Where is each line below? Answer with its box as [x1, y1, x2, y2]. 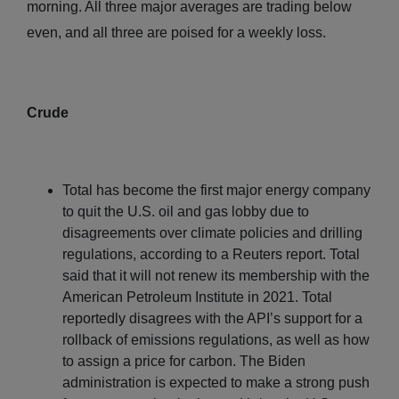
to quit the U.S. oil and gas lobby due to [62, 203, 309, 219]
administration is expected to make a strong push [62, 374, 370, 390]
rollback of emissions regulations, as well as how [62, 331, 370, 347]
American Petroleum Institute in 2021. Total [62, 289, 332, 305]
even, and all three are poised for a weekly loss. [27, 24, 333, 40]
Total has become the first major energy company [62, 182, 370, 198]
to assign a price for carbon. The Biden [62, 353, 305, 369]
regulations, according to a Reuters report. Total [62, 246, 360, 262]
